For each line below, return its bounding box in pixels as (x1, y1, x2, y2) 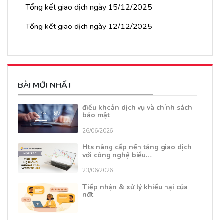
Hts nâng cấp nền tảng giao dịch (82, 142, 192, 152)
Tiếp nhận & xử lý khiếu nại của (82, 182, 188, 192)
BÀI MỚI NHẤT (18, 80, 72, 91)
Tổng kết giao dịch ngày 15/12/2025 (26, 2, 152, 13)
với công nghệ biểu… (82, 150, 152, 160)
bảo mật (82, 110, 110, 120)
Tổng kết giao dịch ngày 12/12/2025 (26, 21, 152, 32)
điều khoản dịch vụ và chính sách (82, 103, 192, 112)
